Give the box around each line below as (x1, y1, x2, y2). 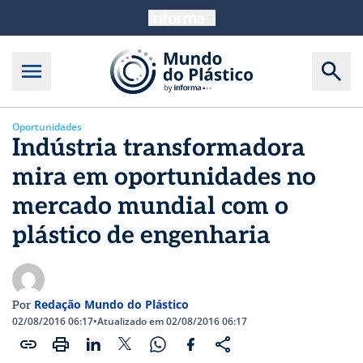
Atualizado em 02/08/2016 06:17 (97, 314, 247, 329)
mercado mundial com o (12, 192, 288, 222)
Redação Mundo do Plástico (34, 297, 189, 313)
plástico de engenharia (12, 221, 271, 251)
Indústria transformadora (12, 134, 305, 164)
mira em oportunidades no (12, 163, 316, 193)
